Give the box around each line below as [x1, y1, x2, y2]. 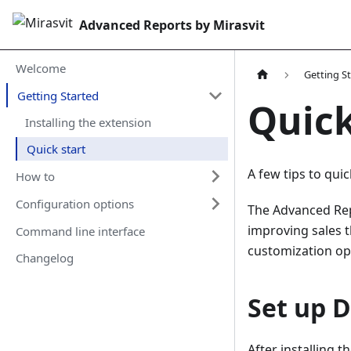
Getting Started [17, 87, 99, 103]
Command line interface [16, 223, 145, 239]
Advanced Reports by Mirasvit [79, 16, 265, 34]
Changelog [16, 249, 74, 266]
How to [16, 168, 55, 184]
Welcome [16, 60, 66, 76]
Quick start [27, 141, 85, 157]
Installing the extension [25, 114, 151, 131]
